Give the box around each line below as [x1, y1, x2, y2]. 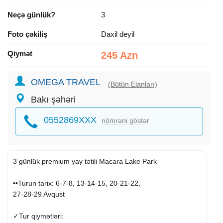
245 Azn [101, 49, 138, 61]
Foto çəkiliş [7, 29, 47, 38]
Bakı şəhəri [31, 94, 76, 105]
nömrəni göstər [102, 116, 149, 124]
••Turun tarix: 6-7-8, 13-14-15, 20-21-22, [13, 179, 140, 187]
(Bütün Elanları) [108, 80, 157, 88]
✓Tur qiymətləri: [13, 212, 64, 220]
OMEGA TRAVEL [31, 77, 101, 87]
